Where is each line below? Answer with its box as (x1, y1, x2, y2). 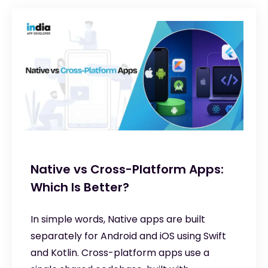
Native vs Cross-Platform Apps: (31, 160, 224, 178)
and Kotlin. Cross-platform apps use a (31, 245, 209, 260)
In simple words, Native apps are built (31, 212, 205, 226)
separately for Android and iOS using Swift (31, 229, 226, 243)
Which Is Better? (31, 178, 129, 196)
